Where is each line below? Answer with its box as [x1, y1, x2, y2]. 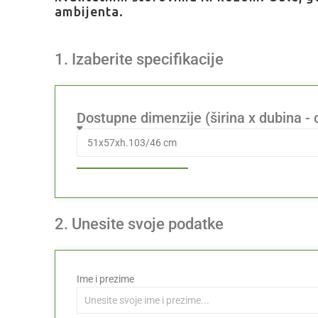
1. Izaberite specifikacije [55, 50, 224, 69]
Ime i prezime [77, 273, 135, 285]
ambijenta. [55, 4, 124, 19]
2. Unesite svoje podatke [55, 214, 224, 233]
